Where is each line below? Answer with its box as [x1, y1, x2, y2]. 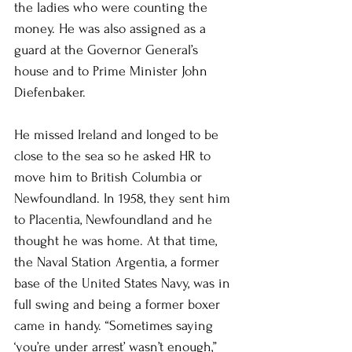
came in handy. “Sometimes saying [14, 317, 217, 333]
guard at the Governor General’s [14, 42, 202, 57]
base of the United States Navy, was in [14, 275, 234, 291]
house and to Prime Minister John [14, 63, 211, 79]
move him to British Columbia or [14, 169, 206, 185]
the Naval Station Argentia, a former [14, 254, 223, 269]
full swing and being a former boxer [14, 296, 224, 312]
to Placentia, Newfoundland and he [14, 211, 216, 227]
